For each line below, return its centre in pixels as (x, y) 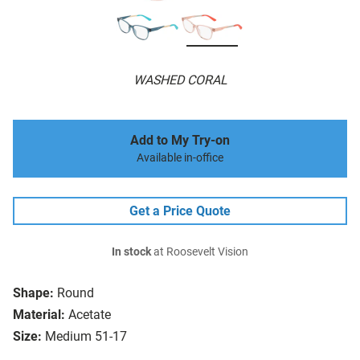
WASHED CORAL (180, 80)
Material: (39, 315)
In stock (131, 252)
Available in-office (180, 158)
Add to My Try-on (180, 141)
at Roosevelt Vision (200, 252)
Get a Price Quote (180, 211)
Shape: (33, 293)
